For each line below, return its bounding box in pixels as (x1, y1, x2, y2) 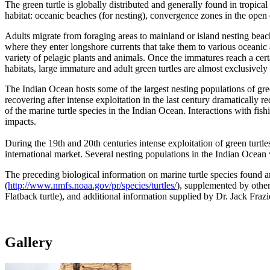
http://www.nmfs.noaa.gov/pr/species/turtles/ (8, 180, 177, 191)
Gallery (5, 234, 52, 251)
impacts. (5, 116, 36, 127)
